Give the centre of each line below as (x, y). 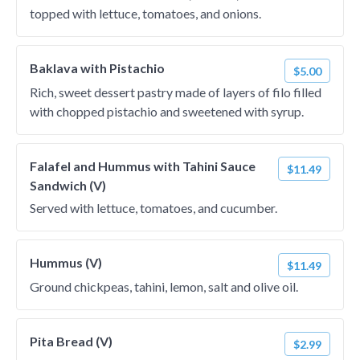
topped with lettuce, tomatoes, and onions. (145, 13)
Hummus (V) (66, 262)
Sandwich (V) (68, 185)
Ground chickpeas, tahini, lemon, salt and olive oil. (164, 286)
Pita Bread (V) (71, 341)
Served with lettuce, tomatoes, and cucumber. (153, 208)
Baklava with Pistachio (97, 68)
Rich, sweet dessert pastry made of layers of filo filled (176, 92)
